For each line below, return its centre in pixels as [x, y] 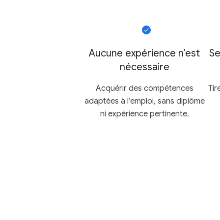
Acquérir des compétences [144, 88]
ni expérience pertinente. [144, 114]
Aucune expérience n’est [144, 53]
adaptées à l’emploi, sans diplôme [144, 101]
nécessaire [144, 67]
